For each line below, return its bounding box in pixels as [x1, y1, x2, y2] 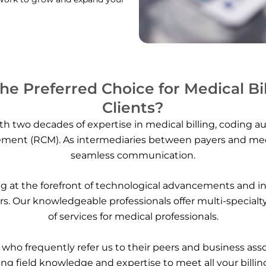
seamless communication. [71, 149, 195, 161]
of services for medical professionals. [47, 211, 218, 223]
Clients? [102, 98, 164, 116]
